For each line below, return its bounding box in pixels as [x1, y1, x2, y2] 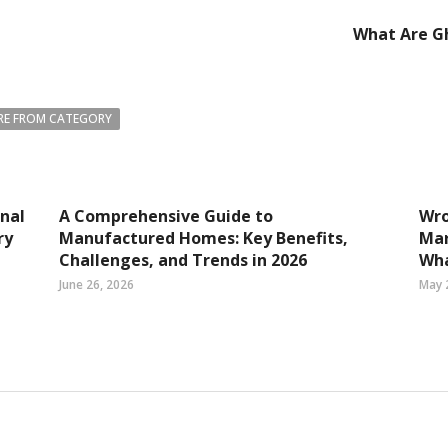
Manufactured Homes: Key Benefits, [59, 227, 348, 249]
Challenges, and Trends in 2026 [59, 249, 307, 271]
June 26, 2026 [59, 276, 134, 293]
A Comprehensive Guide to [59, 205, 273, 227]
